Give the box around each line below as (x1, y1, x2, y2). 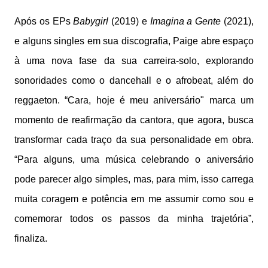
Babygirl (73, 16, 112, 26)
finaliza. (14, 233, 50, 243)
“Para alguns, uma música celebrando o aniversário (14, 154, 254, 165)
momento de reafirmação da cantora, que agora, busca (14, 114, 254, 125)
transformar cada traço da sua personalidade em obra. (14, 134, 254, 145)
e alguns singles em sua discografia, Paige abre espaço (14, 35, 254, 46)
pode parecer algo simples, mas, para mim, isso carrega (14, 173, 254, 184)
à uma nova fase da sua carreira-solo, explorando (14, 55, 254, 66)
